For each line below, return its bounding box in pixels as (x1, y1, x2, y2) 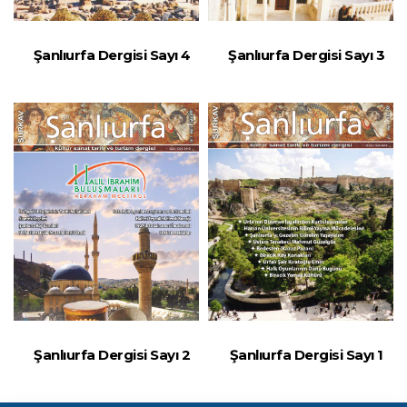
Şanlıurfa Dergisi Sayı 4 (33, 45, 191, 64)
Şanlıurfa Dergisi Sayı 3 (228, 45, 384, 64)
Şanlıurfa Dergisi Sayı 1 (229, 345, 383, 363)
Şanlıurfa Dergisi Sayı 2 (34, 345, 190, 363)
